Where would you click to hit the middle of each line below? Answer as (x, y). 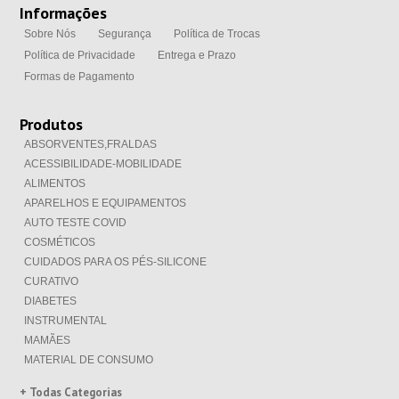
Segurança (124, 34)
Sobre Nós (49, 34)
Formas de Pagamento (79, 77)
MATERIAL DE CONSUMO (88, 360)
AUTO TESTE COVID (75, 223)
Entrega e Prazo (196, 56)
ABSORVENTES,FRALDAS (90, 145)
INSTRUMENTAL (65, 321)
